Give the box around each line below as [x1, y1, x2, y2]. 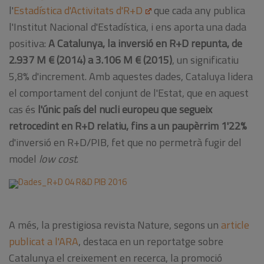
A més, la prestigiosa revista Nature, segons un [9, 216, 221, 233]
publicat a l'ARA [9, 233, 78, 249]
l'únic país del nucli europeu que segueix [38, 101, 212, 117]
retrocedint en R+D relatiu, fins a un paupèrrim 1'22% [9, 117, 247, 134]
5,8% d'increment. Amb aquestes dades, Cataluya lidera [9, 68, 253, 84]
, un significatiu [172, 51, 239, 68]
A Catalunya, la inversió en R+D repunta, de [48, 35, 242, 51]
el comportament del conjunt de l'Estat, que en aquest [9, 84, 249, 101]
